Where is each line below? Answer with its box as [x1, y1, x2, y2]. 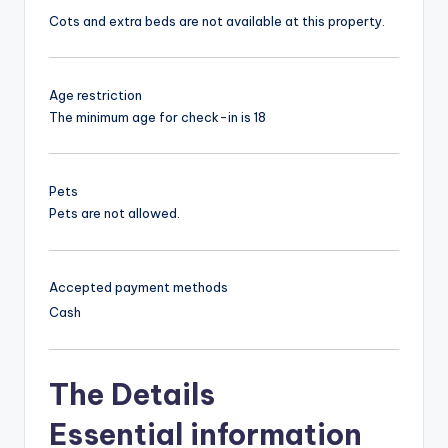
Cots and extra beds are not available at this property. [49, 12, 385, 29]
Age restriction [49, 86, 142, 103]
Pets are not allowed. [49, 205, 180, 222]
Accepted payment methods [49, 279, 228, 296]
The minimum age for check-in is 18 [49, 108, 266, 125]
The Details [49, 376, 215, 414]
